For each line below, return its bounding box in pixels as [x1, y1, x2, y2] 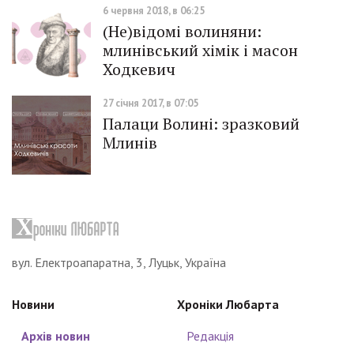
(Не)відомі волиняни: [103, 21, 262, 43]
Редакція [186, 328, 234, 345]
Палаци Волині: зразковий [103, 113, 299, 135]
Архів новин [21, 328, 90, 345]
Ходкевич [103, 58, 175, 81]
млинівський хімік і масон [103, 40, 298, 62]
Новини [12, 296, 55, 313]
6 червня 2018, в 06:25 [103, 4, 205, 18]
